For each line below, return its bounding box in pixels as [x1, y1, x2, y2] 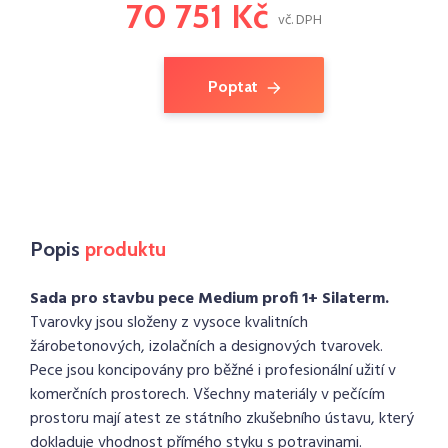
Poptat [207, 76, 258, 96]
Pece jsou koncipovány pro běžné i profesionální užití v [30, 358, 396, 384]
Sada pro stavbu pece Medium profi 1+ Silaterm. [30, 286, 389, 312]
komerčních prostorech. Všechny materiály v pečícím [30, 382, 385, 408]
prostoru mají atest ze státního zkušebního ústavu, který [30, 406, 414, 432]
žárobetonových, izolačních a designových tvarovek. [30, 334, 383, 360]
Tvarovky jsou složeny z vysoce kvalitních [30, 310, 308, 336]
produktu [85, 237, 166, 261]
